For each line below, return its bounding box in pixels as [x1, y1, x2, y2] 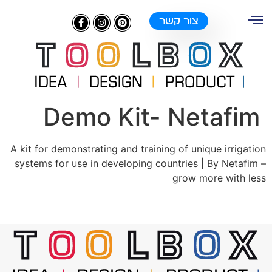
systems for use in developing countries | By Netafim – [15, 157, 266, 169]
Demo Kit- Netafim [43, 102, 260, 132]
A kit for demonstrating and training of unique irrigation [10, 143, 266, 155]
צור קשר [159, 16, 199, 26]
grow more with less [172, 172, 266, 184]
